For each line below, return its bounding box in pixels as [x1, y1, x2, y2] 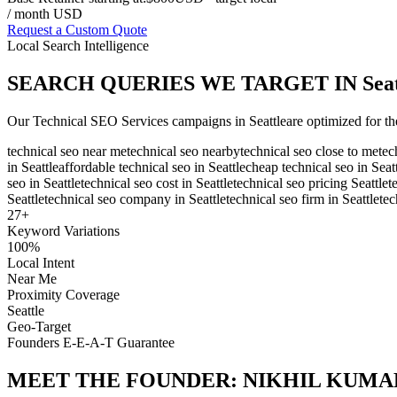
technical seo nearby [127, 144, 240, 160]
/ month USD [7, 6, 82, 22]
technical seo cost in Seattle [81, 175, 233, 191]
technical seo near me [7, 144, 127, 160]
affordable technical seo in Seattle [58, 160, 245, 175]
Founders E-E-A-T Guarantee [7, 335, 175, 351]
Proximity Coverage [7, 287, 120, 303]
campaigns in [168, 113, 249, 129]
